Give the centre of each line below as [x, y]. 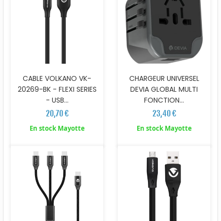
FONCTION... [164, 100]
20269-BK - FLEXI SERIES [57, 89]
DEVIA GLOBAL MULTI [164, 89]
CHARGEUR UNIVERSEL [164, 78]
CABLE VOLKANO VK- [57, 78]
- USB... [57, 100]
